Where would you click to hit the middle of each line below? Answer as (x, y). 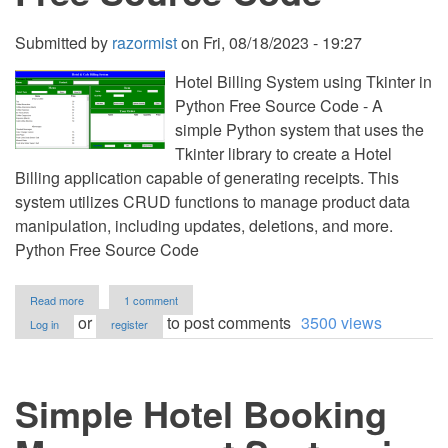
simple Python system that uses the (299, 129)
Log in (44, 324)
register (129, 324)
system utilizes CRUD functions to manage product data (212, 201)
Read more (57, 300)
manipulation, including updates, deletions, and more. (204, 225)
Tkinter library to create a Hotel (283, 153)
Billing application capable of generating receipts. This (207, 177)
